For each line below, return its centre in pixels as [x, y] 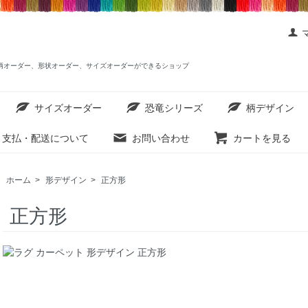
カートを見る [262, 138]
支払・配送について [45, 138]
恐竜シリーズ [174, 108]
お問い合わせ [161, 138]
